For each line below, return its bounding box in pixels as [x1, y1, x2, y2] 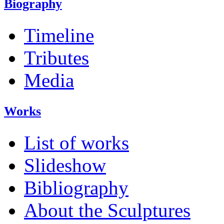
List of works [24, 132, 129, 154]
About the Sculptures [24, 199, 190, 221]
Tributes [24, 47, 89, 69]
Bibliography [24, 177, 128, 199]
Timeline [24, 24, 94, 46]
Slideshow [24, 154, 106, 176]
